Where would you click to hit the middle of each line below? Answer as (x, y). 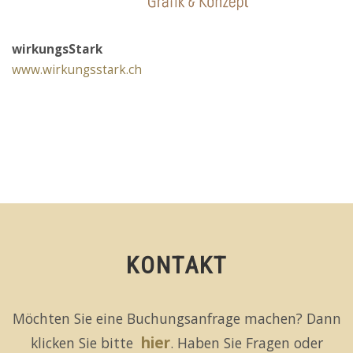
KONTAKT (176, 266)
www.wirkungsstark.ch (77, 70)
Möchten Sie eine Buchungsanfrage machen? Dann (176, 319)
